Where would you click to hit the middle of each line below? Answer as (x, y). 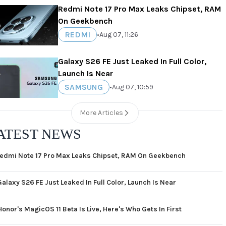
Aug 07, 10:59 (133, 87)
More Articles (102, 113)
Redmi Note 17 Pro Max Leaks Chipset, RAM (140, 9)
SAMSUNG (84, 87)
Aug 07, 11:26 (119, 34)
